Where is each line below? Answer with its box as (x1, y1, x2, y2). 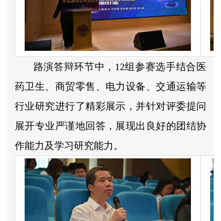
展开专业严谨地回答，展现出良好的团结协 (15, 120, 206, 131)
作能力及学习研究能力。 (15, 140, 123, 151)
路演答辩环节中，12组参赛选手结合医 (31, 61, 206, 72)
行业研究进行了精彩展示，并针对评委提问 (15, 100, 206, 111)
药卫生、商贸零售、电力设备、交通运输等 (15, 80, 206, 92)
